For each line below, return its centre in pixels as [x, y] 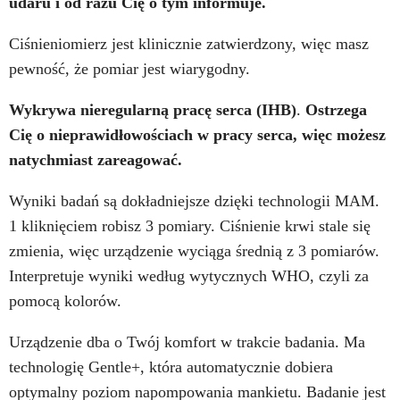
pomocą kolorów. [65, 301]
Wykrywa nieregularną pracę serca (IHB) [153, 110]
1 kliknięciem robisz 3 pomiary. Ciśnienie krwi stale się [190, 226]
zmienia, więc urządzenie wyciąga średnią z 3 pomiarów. [194, 251]
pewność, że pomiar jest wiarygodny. [129, 69]
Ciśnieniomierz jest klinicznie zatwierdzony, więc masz [189, 44]
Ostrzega [336, 110]
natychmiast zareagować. [96, 160]
